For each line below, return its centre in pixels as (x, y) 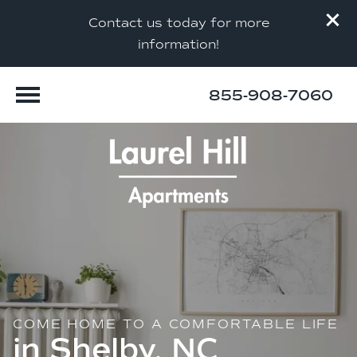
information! (178, 44)
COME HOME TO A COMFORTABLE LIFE (178, 324)
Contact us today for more (178, 23)
